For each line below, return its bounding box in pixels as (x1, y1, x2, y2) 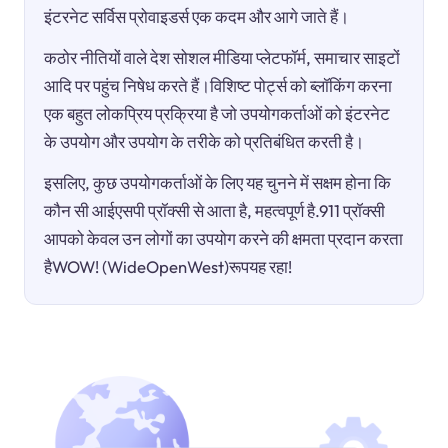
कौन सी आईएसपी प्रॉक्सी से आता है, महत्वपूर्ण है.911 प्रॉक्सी (44, 199, 386, 221)
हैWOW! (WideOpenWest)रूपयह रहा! (44, 255, 293, 277)
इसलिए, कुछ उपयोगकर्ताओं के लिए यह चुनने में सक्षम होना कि (44, 171, 392, 193)
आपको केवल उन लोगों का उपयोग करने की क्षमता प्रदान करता (44, 227, 404, 249)
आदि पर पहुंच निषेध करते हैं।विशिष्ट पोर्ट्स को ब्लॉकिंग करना (44, 74, 393, 96)
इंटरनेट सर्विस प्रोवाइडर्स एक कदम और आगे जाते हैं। (44, 5, 350, 27)
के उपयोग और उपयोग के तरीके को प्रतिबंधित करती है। (44, 130, 365, 152)
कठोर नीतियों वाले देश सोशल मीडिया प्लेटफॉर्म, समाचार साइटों (44, 46, 401, 68)
